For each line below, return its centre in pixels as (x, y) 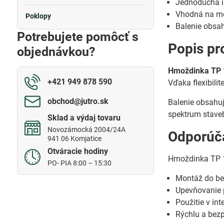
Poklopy (38, 16)
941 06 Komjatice (74, 138)
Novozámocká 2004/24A (86, 129)
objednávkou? (56, 52)
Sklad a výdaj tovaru (84, 118)
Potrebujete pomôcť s (77, 37)
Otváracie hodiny (77, 151)
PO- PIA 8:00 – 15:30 (79, 163)
